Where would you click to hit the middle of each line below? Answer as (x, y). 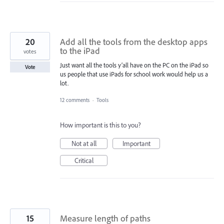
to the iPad (80, 51)
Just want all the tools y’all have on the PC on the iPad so (134, 65)
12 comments (75, 100)
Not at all (84, 144)
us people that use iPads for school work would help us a (134, 74)
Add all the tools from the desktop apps (134, 42)
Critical (84, 161)
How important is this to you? (100, 125)
